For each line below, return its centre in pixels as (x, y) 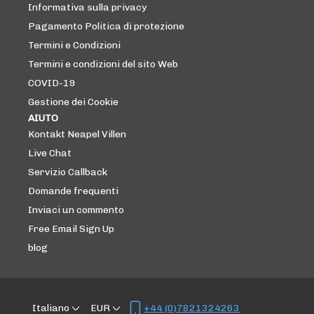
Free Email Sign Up (71, 229)
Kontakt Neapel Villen (77, 134)
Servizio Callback (68, 172)
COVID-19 (52, 83)
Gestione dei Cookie (73, 102)
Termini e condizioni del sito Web (103, 64)
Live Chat (50, 153)
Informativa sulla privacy (87, 7)
